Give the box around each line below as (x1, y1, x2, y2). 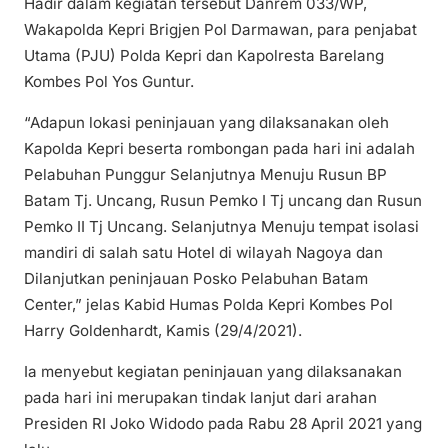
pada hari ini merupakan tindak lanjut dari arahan (24, 388, 377, 408)
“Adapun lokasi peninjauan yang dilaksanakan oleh (24, 113, 389, 133)
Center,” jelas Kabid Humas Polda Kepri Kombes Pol (24, 295, 393, 315)
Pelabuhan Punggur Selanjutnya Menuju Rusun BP (24, 165, 387, 185)
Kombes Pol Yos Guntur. (24, 71, 194, 91)
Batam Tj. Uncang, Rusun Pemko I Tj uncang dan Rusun (24, 191, 422, 211)
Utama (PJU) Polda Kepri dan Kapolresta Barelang (24, 45, 384, 65)
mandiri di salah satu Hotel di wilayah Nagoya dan (24, 243, 383, 263)
